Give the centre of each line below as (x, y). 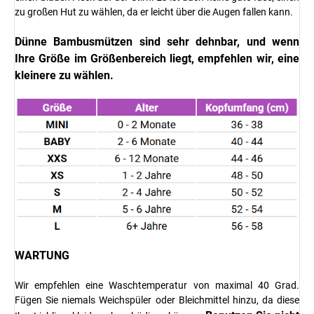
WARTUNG (42, 255)
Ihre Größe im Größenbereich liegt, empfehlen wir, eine (157, 59)
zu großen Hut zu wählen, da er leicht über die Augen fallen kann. (154, 12)
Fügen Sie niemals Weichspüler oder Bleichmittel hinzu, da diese (157, 300)
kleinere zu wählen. (64, 76)
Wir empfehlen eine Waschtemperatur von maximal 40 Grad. (157, 285)
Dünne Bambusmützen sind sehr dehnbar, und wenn (157, 42)
